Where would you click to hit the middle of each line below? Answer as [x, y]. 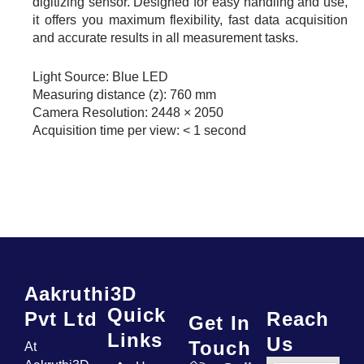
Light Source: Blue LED [100, 76]
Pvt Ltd [61, 319]
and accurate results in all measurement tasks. [165, 38]
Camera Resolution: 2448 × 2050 [128, 112]
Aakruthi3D [80, 294]
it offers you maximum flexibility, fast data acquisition [190, 20]
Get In [219, 323]
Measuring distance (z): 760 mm [124, 94]
